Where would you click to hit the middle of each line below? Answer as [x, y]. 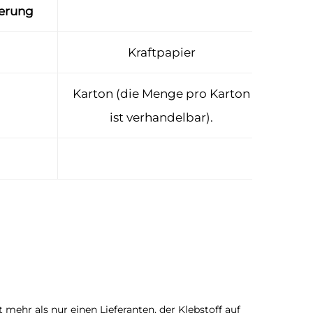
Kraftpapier [161, 52]
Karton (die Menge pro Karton [161, 94]
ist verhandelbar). [161, 117]
